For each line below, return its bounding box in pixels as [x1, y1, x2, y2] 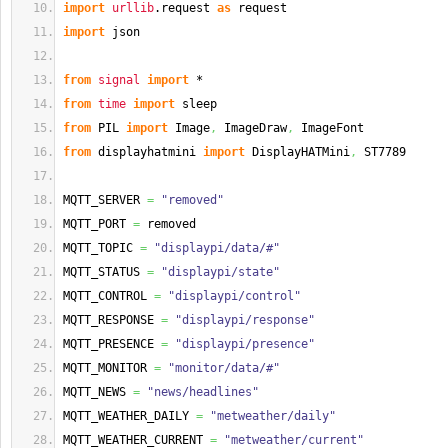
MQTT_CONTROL [63, 289, 154, 303]
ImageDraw [217, 121, 287, 135]
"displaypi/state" [161, 265, 280, 279]
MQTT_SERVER [63, 193, 147, 207]
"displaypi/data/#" [154, 241, 280, 255]
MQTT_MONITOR [63, 361, 154, 375]
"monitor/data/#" [168, 361, 280, 375]
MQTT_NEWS [63, 385, 133, 399]
